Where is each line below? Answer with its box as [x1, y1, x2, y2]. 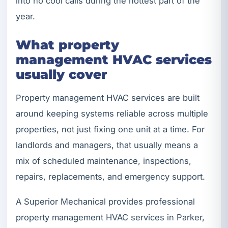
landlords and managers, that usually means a [16, 140, 198, 151]
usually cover [16, 66, 107, 82]
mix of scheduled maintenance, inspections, [16, 156, 191, 166]
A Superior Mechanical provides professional [16, 196, 195, 207]
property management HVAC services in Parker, [16, 212, 205, 222]
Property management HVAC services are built [16, 93, 199, 103]
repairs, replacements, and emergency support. [16, 172, 205, 182]
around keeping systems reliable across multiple [16, 108, 208, 119]
